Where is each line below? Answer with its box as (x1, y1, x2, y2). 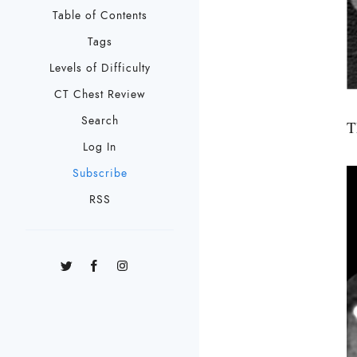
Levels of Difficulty (49, 61, 151, 76)
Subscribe (72, 166, 127, 182)
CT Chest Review (53, 87, 146, 103)
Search (80, 113, 119, 129)
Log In (83, 139, 116, 155)
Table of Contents (52, 8, 147, 24)
